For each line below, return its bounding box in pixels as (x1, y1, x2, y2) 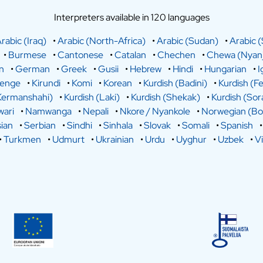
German (15, 63, 50, 75)
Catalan (114, 49, 146, 61)
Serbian (23, 119, 56, 131)
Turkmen (3, 133, 41, 146)
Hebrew (129, 63, 161, 75)
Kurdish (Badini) (143, 77, 207, 89)
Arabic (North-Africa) (57, 35, 146, 47)
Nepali (83, 105, 109, 117)
